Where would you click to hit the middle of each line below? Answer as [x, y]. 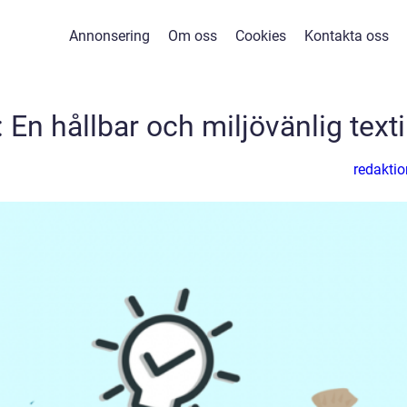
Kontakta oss [347, 36]
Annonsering [109, 36]
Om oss [193, 36]
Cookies [261, 36]
